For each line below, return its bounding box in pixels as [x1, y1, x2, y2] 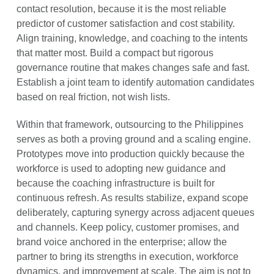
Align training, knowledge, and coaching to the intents [16, 33, 248, 44]
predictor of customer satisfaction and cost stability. [16, 18, 235, 29]
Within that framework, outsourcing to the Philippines [16, 119, 243, 130]
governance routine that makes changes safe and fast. [16, 62, 250, 73]
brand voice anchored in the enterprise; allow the [16, 237, 227, 248]
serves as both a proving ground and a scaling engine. [16, 134, 251, 145]
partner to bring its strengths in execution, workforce [16, 251, 239, 262]
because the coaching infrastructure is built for [16, 178, 215, 189]
